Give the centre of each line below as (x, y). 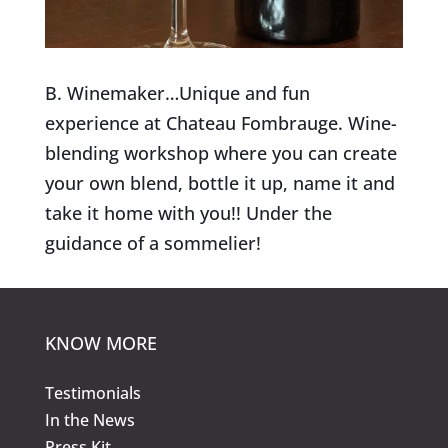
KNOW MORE (100, 343)
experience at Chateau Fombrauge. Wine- (220, 123)
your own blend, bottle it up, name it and (219, 183)
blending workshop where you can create (220, 153)
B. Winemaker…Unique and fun (177, 93)
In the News (89, 420)
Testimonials (92, 393)
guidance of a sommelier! (152, 243)
